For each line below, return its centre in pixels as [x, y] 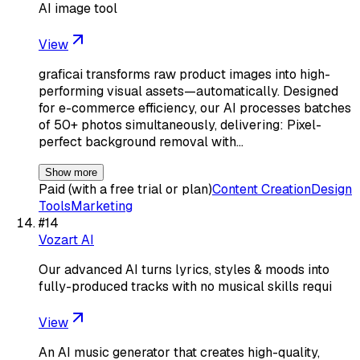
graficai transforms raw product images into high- [184, 74]
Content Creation [262, 189]
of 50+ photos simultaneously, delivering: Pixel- [180, 125]
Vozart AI [66, 239]
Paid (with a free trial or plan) [125, 189]
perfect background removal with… [141, 141]
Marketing [102, 206]
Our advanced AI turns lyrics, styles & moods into [184, 269]
